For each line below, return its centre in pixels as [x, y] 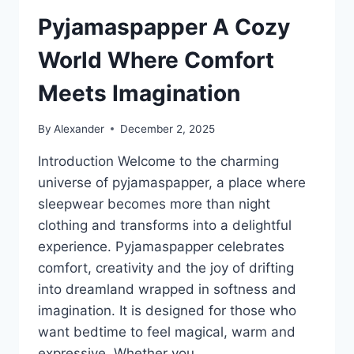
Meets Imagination [139, 94]
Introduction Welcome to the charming [158, 161]
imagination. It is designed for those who [167, 310]
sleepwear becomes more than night [154, 203]
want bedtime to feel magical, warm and [167, 331]
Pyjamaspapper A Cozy [164, 27]
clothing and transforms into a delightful [165, 225]
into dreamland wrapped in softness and [167, 289]
